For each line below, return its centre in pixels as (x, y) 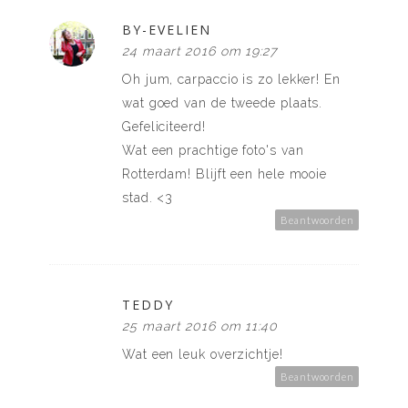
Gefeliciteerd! (164, 127)
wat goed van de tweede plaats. (223, 103)
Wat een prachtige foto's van (213, 151)
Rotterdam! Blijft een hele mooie (225, 174)
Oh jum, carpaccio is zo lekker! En (231, 80)
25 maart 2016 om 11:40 (200, 326)
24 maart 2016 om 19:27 (200, 51)
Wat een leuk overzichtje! (203, 355)
